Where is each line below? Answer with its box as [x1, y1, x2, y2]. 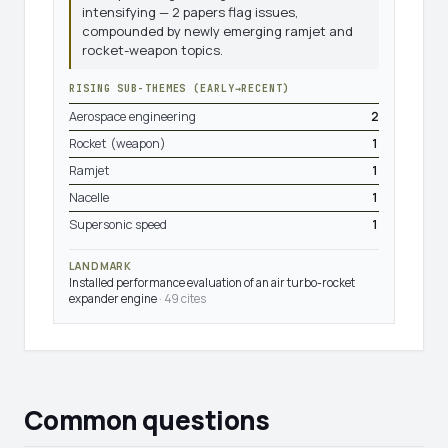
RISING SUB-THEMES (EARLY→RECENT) [69, 82, 290, 95]
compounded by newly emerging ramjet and [82, 22, 353, 40]
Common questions [24, 402, 270, 438]
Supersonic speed [69, 216, 167, 233]
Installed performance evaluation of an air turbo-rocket [69, 275, 355, 290]
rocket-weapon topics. [82, 41, 223, 59]
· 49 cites [159, 291, 206, 306]
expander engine [69, 291, 157, 306]
